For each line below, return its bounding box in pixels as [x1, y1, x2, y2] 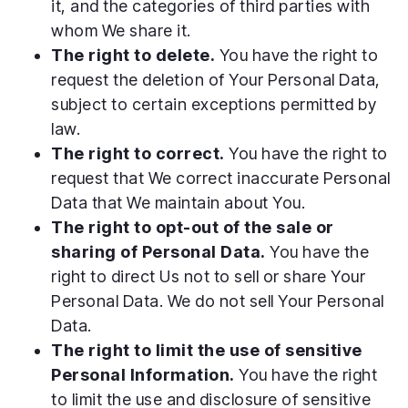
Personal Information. [51, 365, 235, 385]
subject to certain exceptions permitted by [51, 95, 376, 115]
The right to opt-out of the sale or [51, 218, 334, 238]
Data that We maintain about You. [51, 193, 305, 213]
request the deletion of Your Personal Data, [51, 70, 381, 90]
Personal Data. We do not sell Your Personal [51, 291, 384, 311]
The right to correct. [51, 144, 225, 164]
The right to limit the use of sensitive [51, 341, 362, 361]
